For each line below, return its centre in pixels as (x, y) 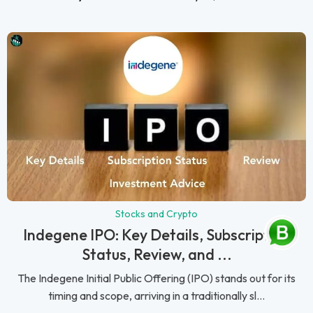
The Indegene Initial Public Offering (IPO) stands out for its (156, 278)
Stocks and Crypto (156, 214)
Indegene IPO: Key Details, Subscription (156, 235)
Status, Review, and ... (156, 255)
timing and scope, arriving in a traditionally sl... (156, 296)
